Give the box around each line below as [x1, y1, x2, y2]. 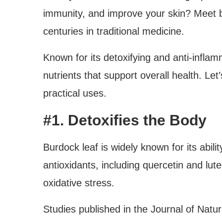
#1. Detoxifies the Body [43, 111, 207, 128]
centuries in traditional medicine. [43, 25, 184, 37]
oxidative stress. [43, 177, 114, 188]
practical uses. [43, 87, 107, 99]
